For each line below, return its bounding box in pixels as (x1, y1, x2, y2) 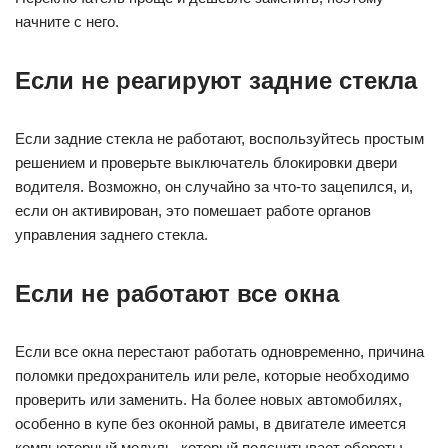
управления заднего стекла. (15, 226, 208, 244)
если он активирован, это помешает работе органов (15, 202, 371, 220)
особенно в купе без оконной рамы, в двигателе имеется (15, 415, 406, 433)
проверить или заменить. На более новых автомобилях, (15, 391, 402, 409)
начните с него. (15, 13, 119, 31)
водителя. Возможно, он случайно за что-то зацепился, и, (15, 178, 413, 196)
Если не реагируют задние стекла (15, 67, 417, 95)
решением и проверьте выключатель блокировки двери (15, 154, 397, 172)
